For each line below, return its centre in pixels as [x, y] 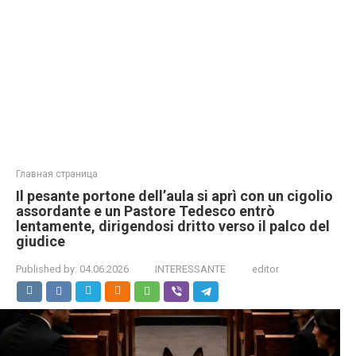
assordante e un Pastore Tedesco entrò [145, 211]
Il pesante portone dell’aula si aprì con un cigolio [174, 196]
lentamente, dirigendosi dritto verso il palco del [173, 226]
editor [265, 269]
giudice [41, 241]
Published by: [46, 269]
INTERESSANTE [190, 269]
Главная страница [57, 174]
